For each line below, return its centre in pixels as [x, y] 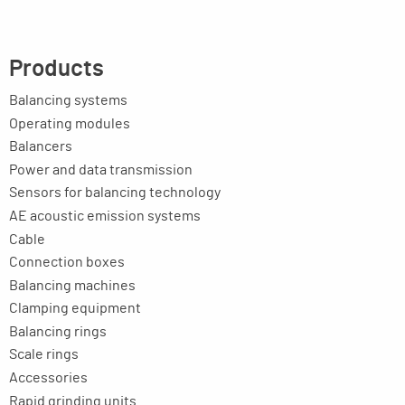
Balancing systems [68, 100]
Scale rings [44, 355]
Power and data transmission [101, 170]
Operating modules [70, 123]
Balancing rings [58, 331]
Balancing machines [72, 285]
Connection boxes [67, 263]
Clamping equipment [75, 309]
